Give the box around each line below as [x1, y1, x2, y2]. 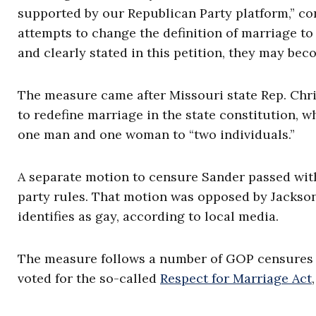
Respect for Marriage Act [160, 270, 312, 287]
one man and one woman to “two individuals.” [18, 126, 295, 143]
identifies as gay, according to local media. [18, 208, 279, 225]
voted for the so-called [18, 270, 160, 287]
